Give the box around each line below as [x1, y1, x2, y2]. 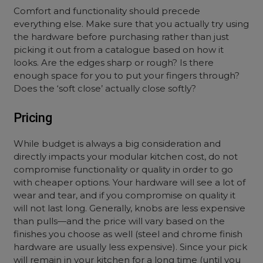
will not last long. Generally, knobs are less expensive [14, 203, 246, 214]
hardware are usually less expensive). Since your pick [14, 241, 248, 252]
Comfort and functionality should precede [14, 5, 201, 16]
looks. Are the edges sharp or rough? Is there [14, 57, 214, 68]
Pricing [14, 110, 52, 125]
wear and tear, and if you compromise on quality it [14, 190, 236, 201]
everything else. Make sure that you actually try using [14, 18, 249, 29]
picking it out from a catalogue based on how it [14, 44, 224, 55]
